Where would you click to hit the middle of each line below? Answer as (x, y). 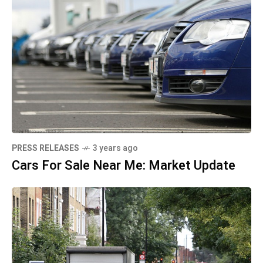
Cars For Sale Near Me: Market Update (124, 166)
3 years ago (115, 149)
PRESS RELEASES (45, 149)
